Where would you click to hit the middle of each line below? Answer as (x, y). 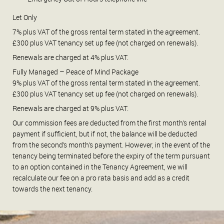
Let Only (25, 17)
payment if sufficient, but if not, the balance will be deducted (105, 133)
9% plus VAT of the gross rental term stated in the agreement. (106, 82)
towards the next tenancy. (52, 188)
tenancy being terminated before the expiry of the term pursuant (111, 155)
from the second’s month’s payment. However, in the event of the (111, 144)
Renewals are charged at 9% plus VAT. (70, 108)
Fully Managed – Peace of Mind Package (75, 71)
